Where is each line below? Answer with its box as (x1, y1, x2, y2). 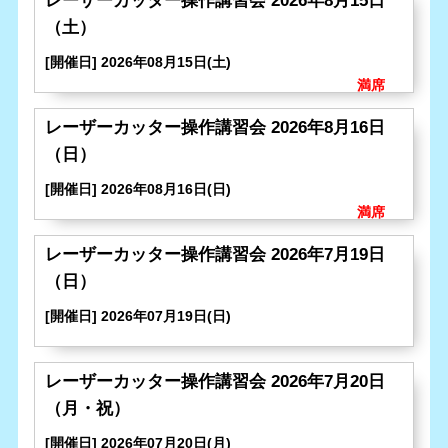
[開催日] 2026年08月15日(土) (45, 53, 232, 70)
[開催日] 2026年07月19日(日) (45, 307, 232, 324)
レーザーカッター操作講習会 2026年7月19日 (45, 244, 386, 264)
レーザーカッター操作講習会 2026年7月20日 (45, 371, 386, 391)
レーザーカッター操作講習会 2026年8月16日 (45, 117, 386, 137)
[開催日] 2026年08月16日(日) (45, 180, 232, 197)
